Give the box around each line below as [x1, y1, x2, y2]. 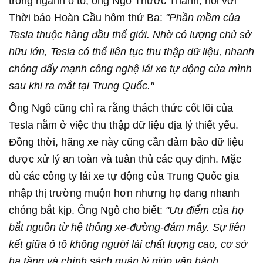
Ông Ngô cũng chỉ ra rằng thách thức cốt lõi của [9, 102, 233, 114]
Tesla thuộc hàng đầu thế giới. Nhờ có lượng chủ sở [9, 28, 251, 41]
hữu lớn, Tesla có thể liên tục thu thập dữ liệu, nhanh [9, 45, 254, 58]
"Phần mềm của [166, 11, 240, 23]
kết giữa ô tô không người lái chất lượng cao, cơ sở [9, 238, 247, 250]
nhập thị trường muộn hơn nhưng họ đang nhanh [9, 187, 240, 199]
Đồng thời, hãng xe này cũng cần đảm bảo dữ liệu [9, 136, 244, 148]
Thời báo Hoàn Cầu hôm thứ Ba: [9, 11, 166, 23]
